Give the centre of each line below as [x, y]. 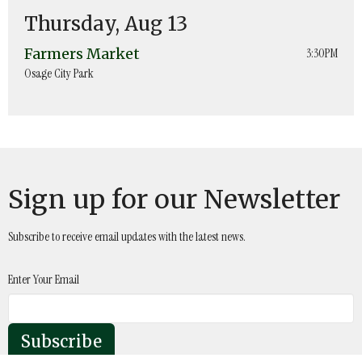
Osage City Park [59, 73]
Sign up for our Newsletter [174, 199]
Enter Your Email [44, 279]
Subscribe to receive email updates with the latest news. [127, 236]
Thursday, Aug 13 [106, 23]
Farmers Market [82, 53]
